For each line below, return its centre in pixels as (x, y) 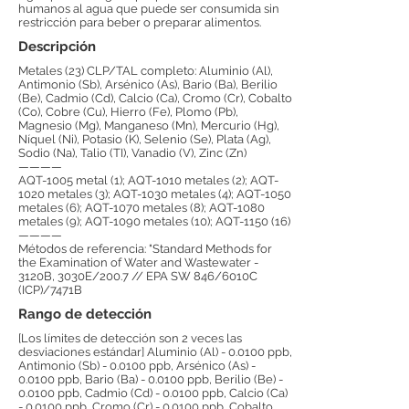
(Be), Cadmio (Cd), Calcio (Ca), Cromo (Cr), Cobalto (155, 98)
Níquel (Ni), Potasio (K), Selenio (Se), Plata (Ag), (145, 139)
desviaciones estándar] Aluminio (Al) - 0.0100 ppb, (155, 352)
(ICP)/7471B (50, 290)
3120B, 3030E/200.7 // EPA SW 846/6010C (138, 276)
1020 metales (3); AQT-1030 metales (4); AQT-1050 (155, 194)
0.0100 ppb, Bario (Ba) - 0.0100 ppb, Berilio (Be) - (151, 379)
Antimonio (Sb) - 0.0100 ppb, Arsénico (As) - (137, 366)
